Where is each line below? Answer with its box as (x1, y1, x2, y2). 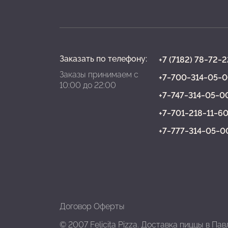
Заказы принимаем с (60, 70, 138, 79)
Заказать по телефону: (60, 54, 147, 64)
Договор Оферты (60, 202, 125, 211)
